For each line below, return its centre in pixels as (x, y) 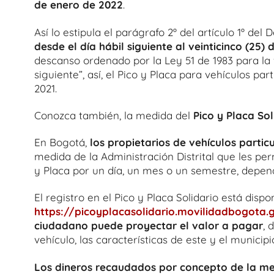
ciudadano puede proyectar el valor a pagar (149, 226)
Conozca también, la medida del (114, 115)
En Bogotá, (62, 142)
